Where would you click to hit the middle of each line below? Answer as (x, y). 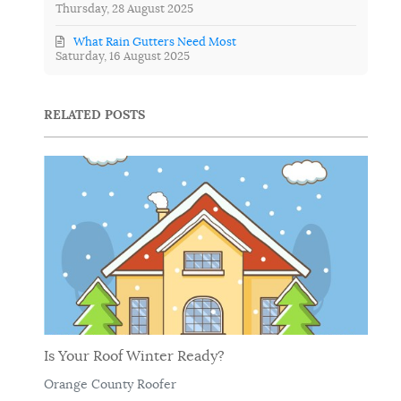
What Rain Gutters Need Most (155, 42)
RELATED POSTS (94, 115)
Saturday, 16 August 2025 (123, 56)
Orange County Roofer (110, 384)
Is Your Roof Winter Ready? (134, 356)
